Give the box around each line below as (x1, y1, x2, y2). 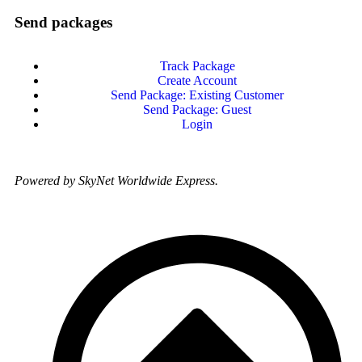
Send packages (15, 14, 112, 32)
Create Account (158, 74, 237, 88)
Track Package (159, 59, 235, 74)
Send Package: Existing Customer (111, 88, 284, 103)
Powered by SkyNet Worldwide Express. (15, 174, 221, 188)
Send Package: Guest (143, 103, 251, 117)
